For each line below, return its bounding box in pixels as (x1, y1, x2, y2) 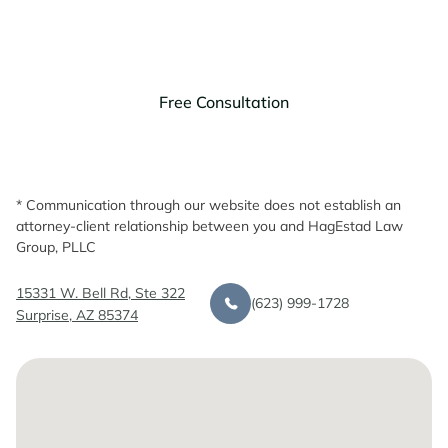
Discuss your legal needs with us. (36, 9, 282, 30)
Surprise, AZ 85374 (16, 305, 138, 324)
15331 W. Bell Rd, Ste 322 (16, 283, 185, 302)
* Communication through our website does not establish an (16, 195, 401, 214)
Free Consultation (159, 91, 289, 112)
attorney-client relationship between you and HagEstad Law (16, 216, 403, 235)
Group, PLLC (16, 237, 96, 256)
